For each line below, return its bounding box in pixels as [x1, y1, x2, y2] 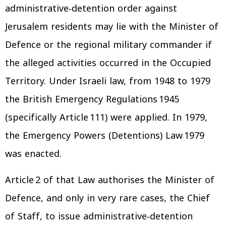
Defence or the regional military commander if [5, 36, 212, 53]
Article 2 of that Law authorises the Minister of [5, 171, 214, 189]
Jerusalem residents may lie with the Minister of [5, 18, 218, 35]
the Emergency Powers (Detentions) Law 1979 [5, 127, 204, 144]
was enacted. [5, 145, 62, 162]
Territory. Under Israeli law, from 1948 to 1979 [5, 72, 210, 90]
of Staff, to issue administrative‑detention [5, 207, 193, 225]
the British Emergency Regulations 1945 [5, 90, 179, 108]
